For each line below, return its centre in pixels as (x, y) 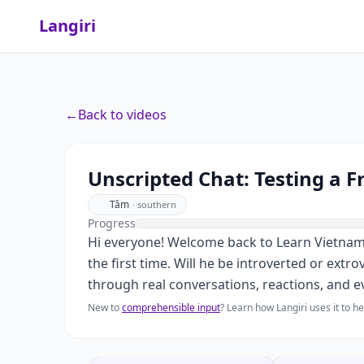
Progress (112, 223)
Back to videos (122, 115)
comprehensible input (171, 308)
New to (104, 308)
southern (157, 204)
